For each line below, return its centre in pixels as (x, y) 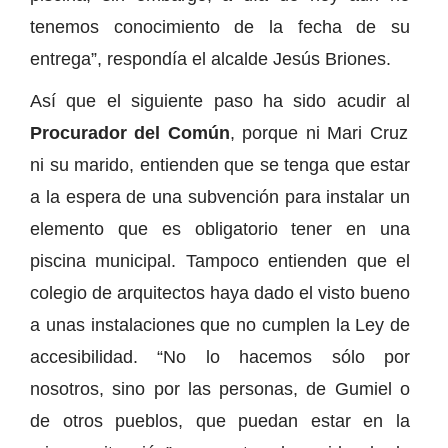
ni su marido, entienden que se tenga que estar (220, 165)
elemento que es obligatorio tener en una (220, 229)
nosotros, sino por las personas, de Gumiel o (220, 389)
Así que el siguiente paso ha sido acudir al (220, 101)
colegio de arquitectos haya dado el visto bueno (220, 293)
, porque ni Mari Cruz (318, 133)
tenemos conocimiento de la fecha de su (220, 27)
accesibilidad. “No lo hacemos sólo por (220, 357)
